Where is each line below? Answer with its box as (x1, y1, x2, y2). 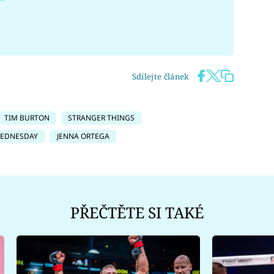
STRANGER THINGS (68, 112, 135, 123)
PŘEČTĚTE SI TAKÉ (70, 202, 204, 223)
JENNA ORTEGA (56, 131, 109, 141)
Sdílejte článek (131, 70, 190, 82)
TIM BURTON (4, 112, 50, 123)
